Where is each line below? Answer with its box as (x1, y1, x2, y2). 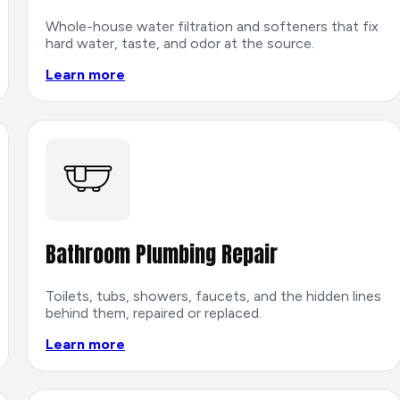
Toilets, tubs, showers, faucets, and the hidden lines (46, 287, 381, 305)
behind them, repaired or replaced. (46, 304, 262, 322)
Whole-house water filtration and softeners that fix (46, 17, 379, 35)
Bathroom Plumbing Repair (46, 238, 278, 271)
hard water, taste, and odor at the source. (46, 34, 314, 52)
